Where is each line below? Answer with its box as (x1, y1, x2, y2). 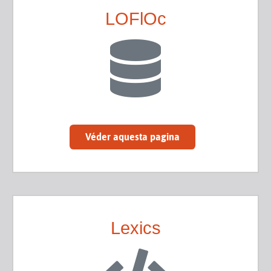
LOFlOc (105, 8, 166, 28)
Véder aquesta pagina (85, 131, 180, 143)
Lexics (110, 218, 161, 238)
